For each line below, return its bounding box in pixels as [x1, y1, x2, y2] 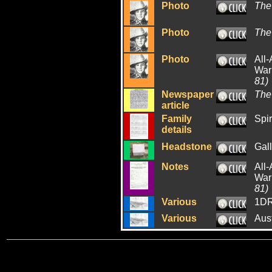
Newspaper [161, 89, 214, 100]
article [161, 100, 189, 110]
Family [161, 114, 192, 124]
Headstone [161, 141, 212, 152]
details [161, 124, 192, 135]
